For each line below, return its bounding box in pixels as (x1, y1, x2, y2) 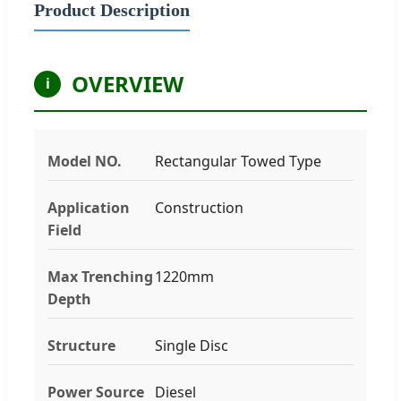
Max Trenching (47, 266, 153, 286)
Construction (155, 197, 243, 218)
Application (47, 197, 130, 218)
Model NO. (47, 150, 122, 171)
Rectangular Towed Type (155, 150, 321, 171)
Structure (47, 335, 115, 355)
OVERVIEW (72, 68, 183, 98)
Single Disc (155, 335, 228, 355)
